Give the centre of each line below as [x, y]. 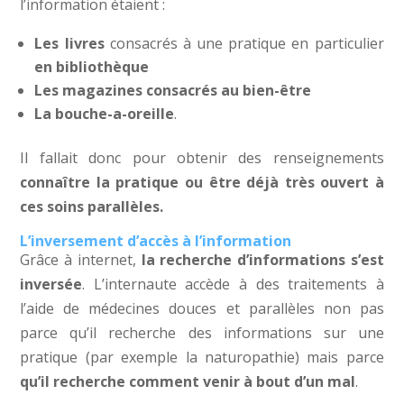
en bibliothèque [92, 67]
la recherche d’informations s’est [262, 260]
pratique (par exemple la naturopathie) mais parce [202, 357]
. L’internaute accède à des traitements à [233, 284]
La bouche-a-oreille [105, 114]
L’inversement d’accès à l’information [156, 241]
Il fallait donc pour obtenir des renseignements [202, 158]
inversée [51, 284]
